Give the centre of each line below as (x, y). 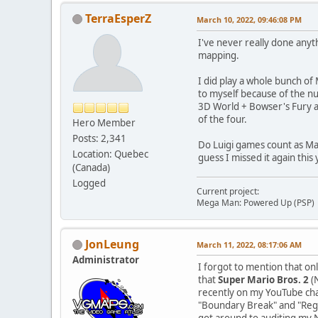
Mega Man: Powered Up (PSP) (256, 202)
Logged (89, 183)
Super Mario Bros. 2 (263, 279)
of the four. (223, 119)
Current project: (228, 191)
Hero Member (104, 122)
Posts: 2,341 (99, 138)
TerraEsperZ (118, 18)
